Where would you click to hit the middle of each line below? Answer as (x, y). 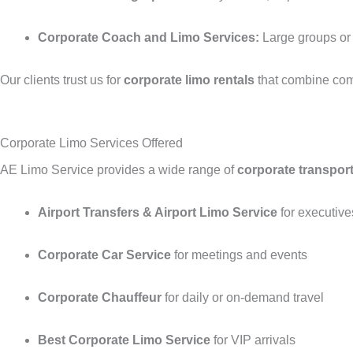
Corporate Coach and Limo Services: (149, 37)
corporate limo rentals (189, 80)
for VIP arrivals (253, 340)
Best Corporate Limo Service (124, 340)
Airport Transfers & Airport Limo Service (158, 212)
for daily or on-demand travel (243, 297)
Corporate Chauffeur (100, 297)
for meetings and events (239, 255)
